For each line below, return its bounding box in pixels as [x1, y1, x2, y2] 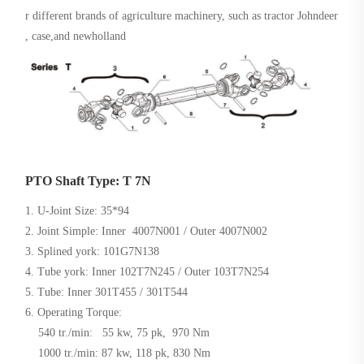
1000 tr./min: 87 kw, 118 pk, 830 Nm [25, 347, 211, 360]
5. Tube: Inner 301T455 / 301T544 [25, 286, 188, 299]
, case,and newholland [25, 30, 127, 43]
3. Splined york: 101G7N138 [25, 245, 160, 258]
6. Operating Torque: [25, 306, 126, 319]
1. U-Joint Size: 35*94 [25, 205, 130, 218]
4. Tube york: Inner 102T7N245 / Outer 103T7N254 [25, 266, 270, 279]
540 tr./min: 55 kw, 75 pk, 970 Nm [25, 327, 210, 340]
